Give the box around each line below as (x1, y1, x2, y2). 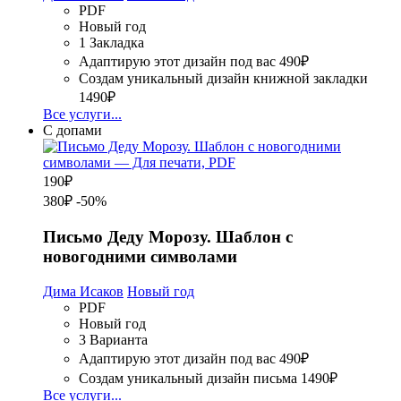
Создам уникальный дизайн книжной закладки (79, 71, 368, 87)
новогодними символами (43, 247, 237, 267)
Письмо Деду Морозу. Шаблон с (43, 227, 293, 247)
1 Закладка (79, 35, 144, 51)
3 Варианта (79, 331, 148, 347)
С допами (43, 123, 102, 139)
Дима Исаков (43, 283, 124, 299)
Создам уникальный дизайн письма (79, 370, 297, 386)
